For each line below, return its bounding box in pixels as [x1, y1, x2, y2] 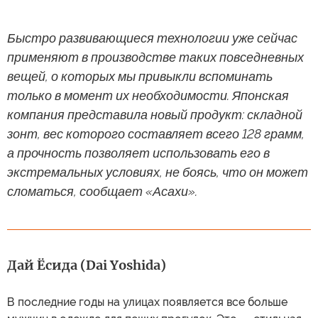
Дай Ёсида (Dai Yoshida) [7, 257, 166, 273]
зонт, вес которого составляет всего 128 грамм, [7, 126, 305, 141]
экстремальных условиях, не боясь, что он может [7, 165, 308, 180]
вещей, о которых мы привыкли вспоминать [7, 69, 273, 84]
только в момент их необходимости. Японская [7, 88, 289, 103]
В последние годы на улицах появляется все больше [7, 295, 287, 309]
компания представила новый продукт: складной [7, 107, 302, 122]
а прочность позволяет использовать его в [7, 146, 270, 160]
